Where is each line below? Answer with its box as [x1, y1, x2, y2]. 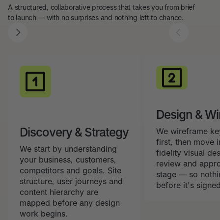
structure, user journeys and [20, 176, 123, 186]
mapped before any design [20, 198, 120, 208]
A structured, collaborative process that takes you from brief [8, 3, 195, 11]
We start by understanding [20, 144, 117, 154]
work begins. [20, 209, 68, 219]
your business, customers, [20, 155, 116, 165]
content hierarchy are [20, 187, 98, 197]
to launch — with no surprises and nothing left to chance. [8, 13, 184, 22]
